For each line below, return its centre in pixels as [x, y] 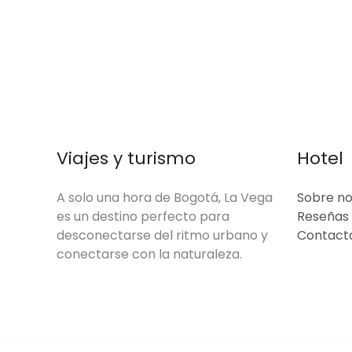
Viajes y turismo [126, 158]
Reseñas [323, 216]
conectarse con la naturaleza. [149, 254]
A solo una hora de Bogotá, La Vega [165, 198]
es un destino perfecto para [143, 216]
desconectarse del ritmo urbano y [162, 235]
